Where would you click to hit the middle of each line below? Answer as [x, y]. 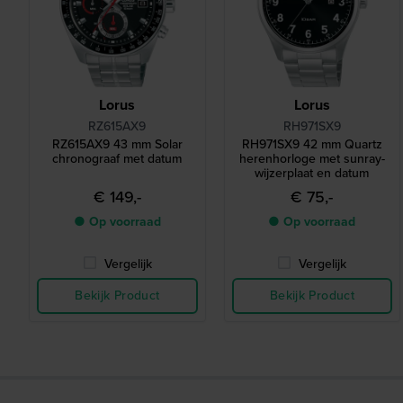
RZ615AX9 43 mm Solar [117, 145]
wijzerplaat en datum [312, 174]
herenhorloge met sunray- [312, 159]
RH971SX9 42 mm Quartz [312, 145]
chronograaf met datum [117, 159]
